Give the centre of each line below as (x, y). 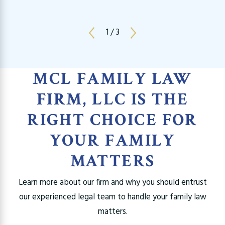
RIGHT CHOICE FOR (113, 120)
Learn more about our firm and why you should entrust (113, 183)
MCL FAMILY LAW (113, 79)
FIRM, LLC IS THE (113, 99)
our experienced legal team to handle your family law (113, 198)
